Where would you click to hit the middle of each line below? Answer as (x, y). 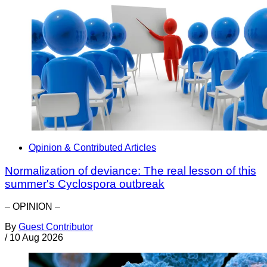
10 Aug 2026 (36, 238)
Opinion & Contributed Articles (92, 147)
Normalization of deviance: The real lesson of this (131, 170)
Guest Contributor (56, 227)
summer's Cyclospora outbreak (85, 184)
